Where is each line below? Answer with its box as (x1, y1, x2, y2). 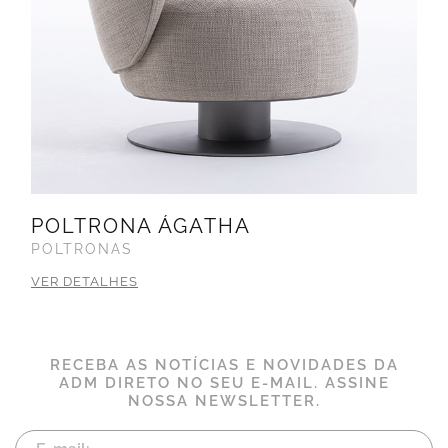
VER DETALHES (31, 274, 138, 290)
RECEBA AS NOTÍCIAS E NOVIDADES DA (49, 356, 399, 375)
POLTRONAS (31, 241, 133, 258)
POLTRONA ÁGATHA (31, 214, 251, 239)
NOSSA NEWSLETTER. (127, 392, 321, 411)
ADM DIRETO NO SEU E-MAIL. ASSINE (58, 374, 390, 393)
